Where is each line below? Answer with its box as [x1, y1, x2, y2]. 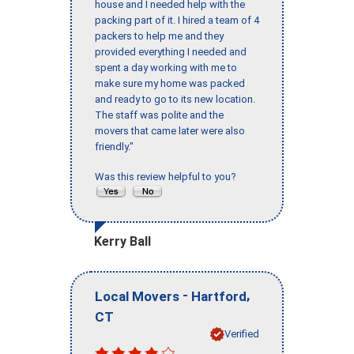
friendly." [95, 141, 134, 153]
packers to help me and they [95, 30, 224, 43]
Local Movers [95, 288, 179, 304]
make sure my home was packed [95, 77, 245, 90]
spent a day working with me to [95, 62, 237, 74]
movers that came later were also [95, 125, 245, 137]
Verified [224, 327, 259, 340]
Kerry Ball [94, 234, 151, 250]
